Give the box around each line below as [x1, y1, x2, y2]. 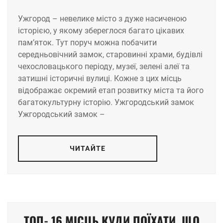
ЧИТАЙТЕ [70, 144, 106, 152]
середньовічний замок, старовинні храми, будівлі [18, 49, 203, 59]
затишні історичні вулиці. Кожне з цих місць [18, 73, 182, 83]
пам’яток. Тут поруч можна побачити [18, 37, 157, 47]
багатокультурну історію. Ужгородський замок [18, 97, 194, 107]
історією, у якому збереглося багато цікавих [18, 25, 184, 35]
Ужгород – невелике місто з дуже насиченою [18, 13, 187, 23]
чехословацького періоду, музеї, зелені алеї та [18, 61, 190, 71]
